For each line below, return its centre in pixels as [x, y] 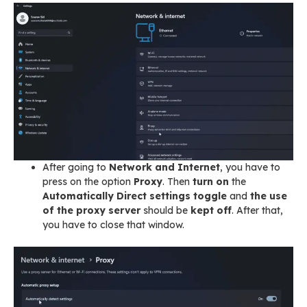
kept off [211, 210]
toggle [210, 196]
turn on [209, 181]
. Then [176, 181]
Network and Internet [164, 167]
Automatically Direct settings [116, 196]
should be [165, 210]
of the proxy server [91, 210]
